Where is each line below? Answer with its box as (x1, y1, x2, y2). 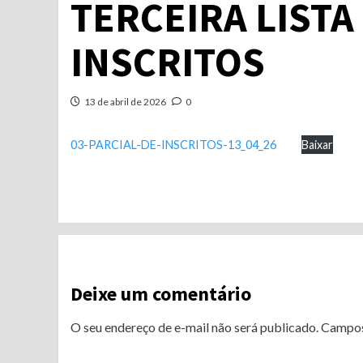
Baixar (301, 137, 333, 152)
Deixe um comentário (70, 280, 251, 306)
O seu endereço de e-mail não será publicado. (70, 318, 318, 335)
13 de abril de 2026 (84, 95, 166, 108)
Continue (70, 199, 169, 230)
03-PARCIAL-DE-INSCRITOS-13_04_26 (70, 137, 276, 152)
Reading (70, 225, 158, 257)
